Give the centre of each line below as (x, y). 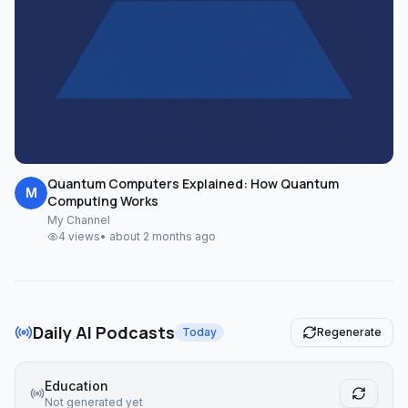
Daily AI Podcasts (104, 332)
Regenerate (349, 332)
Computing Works (103, 201)
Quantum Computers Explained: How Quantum (193, 184)
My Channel (79, 220)
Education (76, 386)
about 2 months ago (163, 236)
